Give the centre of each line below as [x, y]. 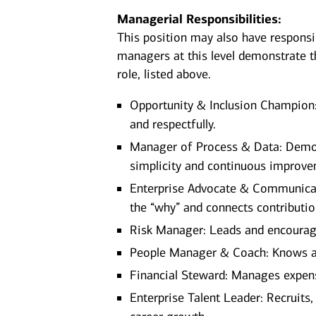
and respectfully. [173, 124]
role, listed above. [164, 74]
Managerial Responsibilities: [200, 19]
